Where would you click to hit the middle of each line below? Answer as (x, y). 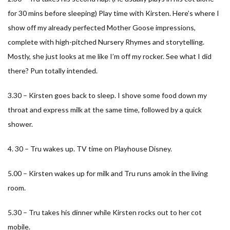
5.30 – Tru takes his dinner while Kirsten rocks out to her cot (105, 212)
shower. (20, 124)
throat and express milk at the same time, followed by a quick (105, 109)
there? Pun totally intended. (53, 70)
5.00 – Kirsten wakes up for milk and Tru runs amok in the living (108, 173)
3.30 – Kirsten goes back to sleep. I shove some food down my (107, 95)
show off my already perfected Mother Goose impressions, (102, 27)
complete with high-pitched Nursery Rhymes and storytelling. (106, 42)
